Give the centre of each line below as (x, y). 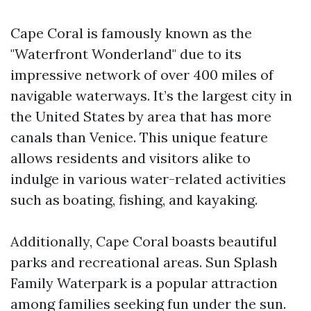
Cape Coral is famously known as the (131, 33)
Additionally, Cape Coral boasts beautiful (144, 241)
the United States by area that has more (141, 116)
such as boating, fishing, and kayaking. (134, 200)
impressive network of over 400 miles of (142, 75)
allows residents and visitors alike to (131, 158)
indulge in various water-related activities (148, 179)
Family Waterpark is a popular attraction (144, 283)
